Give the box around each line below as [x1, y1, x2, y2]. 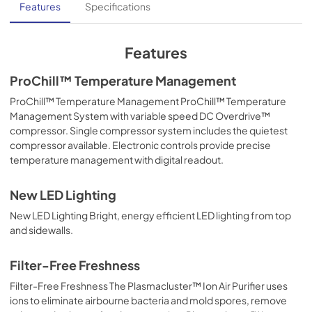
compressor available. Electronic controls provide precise [10, 138, 271, 151]
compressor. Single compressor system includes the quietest [10, 123, 288, 136]
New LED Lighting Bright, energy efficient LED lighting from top [10, 208, 291, 221]
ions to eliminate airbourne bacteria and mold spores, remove [10, 293, 287, 306]
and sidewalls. [10, 223, 73, 236]
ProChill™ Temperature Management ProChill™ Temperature [10, 94, 286, 107]
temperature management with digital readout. [10, 153, 224, 166]
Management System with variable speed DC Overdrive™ [10, 109, 270, 122]
